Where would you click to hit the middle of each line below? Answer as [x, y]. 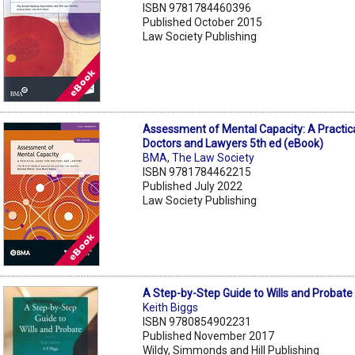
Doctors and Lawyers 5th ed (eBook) [233, 143]
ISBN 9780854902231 [197, 321]
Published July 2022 [193, 186]
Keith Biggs [171, 307]
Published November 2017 [209, 336]
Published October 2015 [203, 22]
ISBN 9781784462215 [197, 172]
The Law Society [214, 157]
